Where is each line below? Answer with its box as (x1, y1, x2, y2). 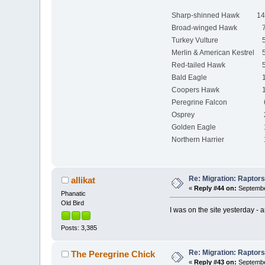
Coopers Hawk (171, 85, 246, 94)
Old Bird (61, 199, 85, 206)
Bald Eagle (171, 73, 244, 82)
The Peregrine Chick (70, 249, 155, 260)
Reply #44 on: (194, 184, 237, 192)
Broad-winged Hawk (171, 23, 250, 32)
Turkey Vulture (171, 35, 245, 44)
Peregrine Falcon (171, 98, 250, 106)
